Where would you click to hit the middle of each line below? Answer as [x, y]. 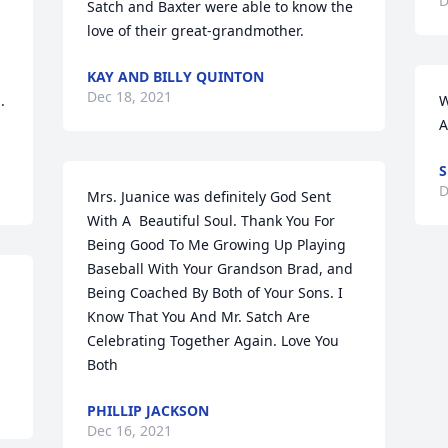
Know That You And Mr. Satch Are [199, 316]
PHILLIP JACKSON [148, 410]
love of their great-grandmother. [196, 30]
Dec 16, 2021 [130, 430]
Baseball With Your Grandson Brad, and [220, 268]
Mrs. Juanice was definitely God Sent [209, 196]
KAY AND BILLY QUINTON [176, 76]
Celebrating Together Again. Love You [213, 340]
